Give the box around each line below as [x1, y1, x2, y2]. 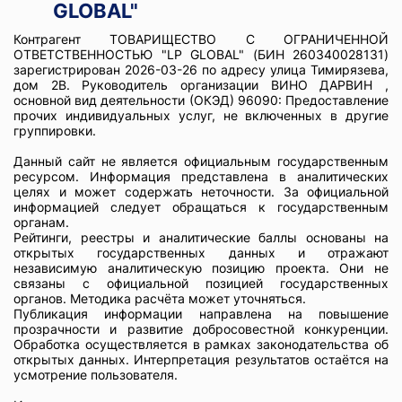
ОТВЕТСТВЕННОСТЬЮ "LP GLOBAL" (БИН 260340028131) [13, 47, 389, 62]
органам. [13, 214, 69, 230]
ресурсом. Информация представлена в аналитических [13, 169, 389, 184]
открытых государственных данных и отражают [13, 245, 389, 260]
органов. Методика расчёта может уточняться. [13, 291, 306, 306]
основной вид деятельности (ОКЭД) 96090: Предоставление [13, 92, 389, 108]
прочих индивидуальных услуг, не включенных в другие [13, 108, 389, 123]
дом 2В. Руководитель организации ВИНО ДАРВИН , [13, 77, 389, 92]
